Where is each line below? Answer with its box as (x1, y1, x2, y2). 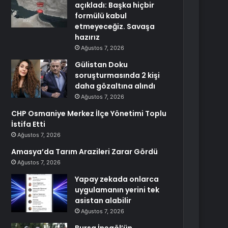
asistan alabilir (75, 195, 132, 206)
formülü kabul (75, 11, 127, 21)
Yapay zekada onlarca (75, 174, 159, 184)
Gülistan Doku (75, 60, 128, 70)
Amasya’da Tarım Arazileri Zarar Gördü (11, 147, 158, 157)
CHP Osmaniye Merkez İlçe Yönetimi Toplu (11, 108, 167, 119)
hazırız (75, 32, 100, 42)
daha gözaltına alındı (75, 81, 156, 91)
